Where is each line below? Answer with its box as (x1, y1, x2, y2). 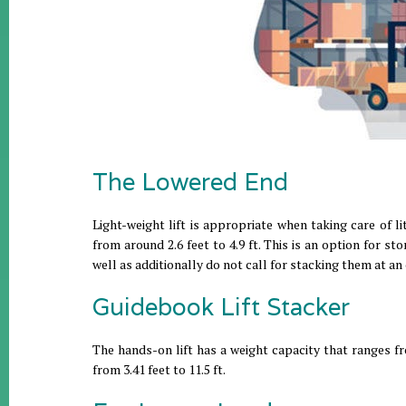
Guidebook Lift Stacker (92, 292, 350, 322)
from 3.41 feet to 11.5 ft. (92, 361, 226, 378)
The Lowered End (92, 167, 288, 197)
